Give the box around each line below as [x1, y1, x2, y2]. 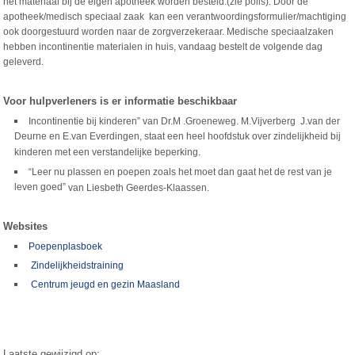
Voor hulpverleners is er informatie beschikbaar [3, 95, 238, 107]
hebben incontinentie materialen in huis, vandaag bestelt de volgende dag [3, 41, 323, 52]
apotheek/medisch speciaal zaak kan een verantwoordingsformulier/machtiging [3, 11, 347, 22]
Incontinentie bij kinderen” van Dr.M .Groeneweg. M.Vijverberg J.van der [29, 116, 341, 127]
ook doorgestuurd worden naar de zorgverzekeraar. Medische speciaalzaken [3, 26, 334, 37]
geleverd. [3, 56, 44, 67]
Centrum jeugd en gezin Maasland [29, 279, 181, 290]
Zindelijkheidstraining [29, 260, 124, 271]
